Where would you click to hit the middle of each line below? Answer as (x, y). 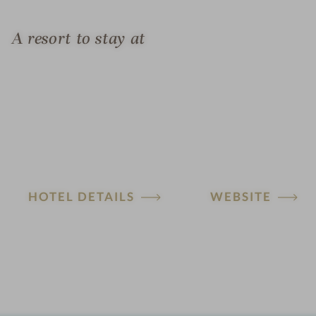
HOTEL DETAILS (82, 197)
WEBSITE (241, 197)
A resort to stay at (79, 38)
